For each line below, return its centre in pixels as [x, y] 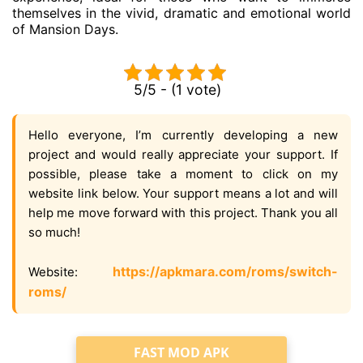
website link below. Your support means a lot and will [183, 193]
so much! [54, 232]
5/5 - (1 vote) [177, 90]
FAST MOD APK [181, 352]
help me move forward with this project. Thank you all [183, 213]
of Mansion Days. [65, 29]
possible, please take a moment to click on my [183, 174]
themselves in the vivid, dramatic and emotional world [181, 13]
